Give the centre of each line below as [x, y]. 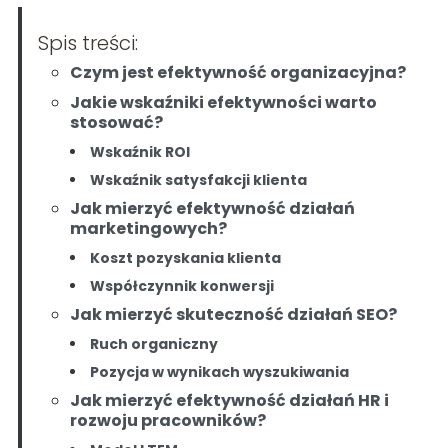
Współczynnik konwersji [181, 286]
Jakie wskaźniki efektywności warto [223, 103]
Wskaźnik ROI [139, 152]
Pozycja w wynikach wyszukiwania [219, 372]
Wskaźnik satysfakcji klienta [198, 180]
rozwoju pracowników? [167, 421]
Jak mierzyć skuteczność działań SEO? [233, 315]
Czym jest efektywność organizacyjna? [237, 73]
